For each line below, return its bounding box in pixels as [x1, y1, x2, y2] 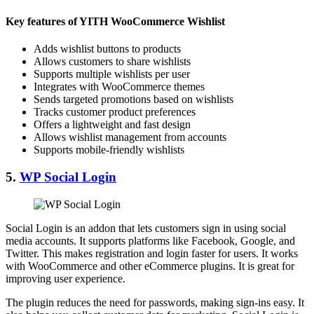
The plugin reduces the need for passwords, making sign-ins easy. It [6, 296, 304, 308]
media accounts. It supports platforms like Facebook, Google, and [6, 234, 295, 247]
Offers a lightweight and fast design [34, 118, 191, 131]
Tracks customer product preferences [34, 106, 196, 118]
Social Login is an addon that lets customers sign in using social [6, 221, 286, 234]
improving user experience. [6, 272, 125, 285]
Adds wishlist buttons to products [34, 43, 181, 55]
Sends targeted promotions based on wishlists [34, 93, 233, 106]
